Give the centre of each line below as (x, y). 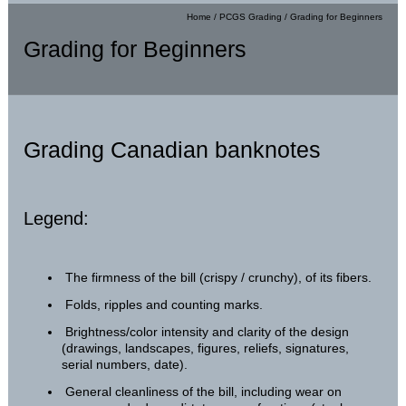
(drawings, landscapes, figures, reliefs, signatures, (206, 348)
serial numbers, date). (125, 365)
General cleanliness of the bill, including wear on (203, 392)
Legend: (57, 219)
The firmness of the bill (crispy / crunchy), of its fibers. (218, 278)
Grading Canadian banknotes (173, 150)
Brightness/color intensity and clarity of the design (207, 332)
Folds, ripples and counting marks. (164, 305)
